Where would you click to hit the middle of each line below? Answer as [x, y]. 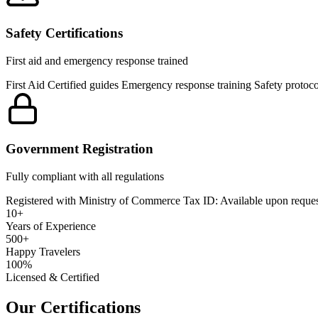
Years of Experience [51, 226]
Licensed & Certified [53, 278]
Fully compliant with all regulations [85, 177]
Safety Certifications [64, 33]
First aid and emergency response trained [97, 60]
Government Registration [79, 149]
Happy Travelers [43, 252]
